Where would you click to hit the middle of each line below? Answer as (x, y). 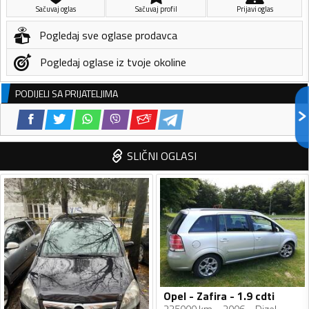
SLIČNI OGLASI (161, 156)
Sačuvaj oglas (56, 9)
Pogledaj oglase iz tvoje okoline (113, 62)
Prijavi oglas (255, 9)
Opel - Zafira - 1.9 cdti (219, 296)
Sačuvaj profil (156, 9)
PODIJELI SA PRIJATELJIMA (67, 94)
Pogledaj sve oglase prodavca (108, 35)
